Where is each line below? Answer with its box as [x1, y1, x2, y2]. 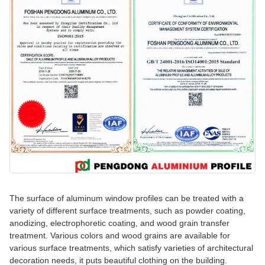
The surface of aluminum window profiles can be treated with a [9, 193, 244, 203]
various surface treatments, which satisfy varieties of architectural [9, 243, 253, 253]
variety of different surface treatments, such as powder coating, [9, 206, 245, 216]
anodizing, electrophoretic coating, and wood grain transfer [9, 218, 230, 228]
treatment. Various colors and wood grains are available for [9, 231, 230, 241]
